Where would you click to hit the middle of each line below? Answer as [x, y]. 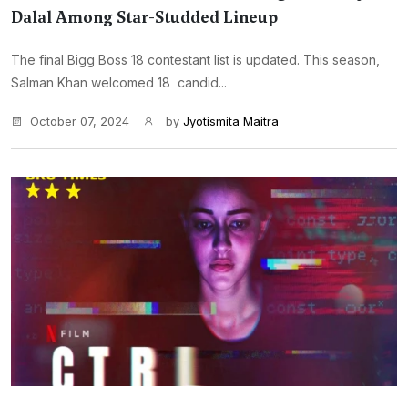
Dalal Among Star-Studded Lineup [144, 17]
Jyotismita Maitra [231, 121]
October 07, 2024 [80, 121]
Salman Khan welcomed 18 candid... [119, 82]
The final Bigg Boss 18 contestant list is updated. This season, [195, 60]
